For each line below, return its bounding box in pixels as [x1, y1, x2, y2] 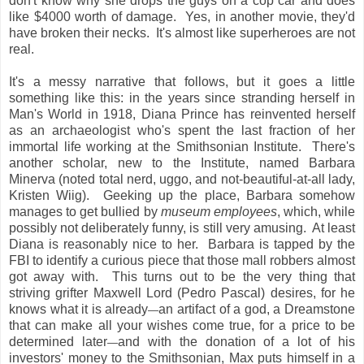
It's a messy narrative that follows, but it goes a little [9, 74, 355, 89]
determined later [9, 334, 107, 349]
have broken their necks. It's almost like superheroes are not [9, 25, 355, 40]
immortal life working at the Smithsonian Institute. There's [9, 139, 355, 154]
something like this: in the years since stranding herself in [9, 90, 355, 105]
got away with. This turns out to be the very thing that [9, 269, 355, 284]
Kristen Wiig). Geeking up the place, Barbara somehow [9, 188, 355, 202]
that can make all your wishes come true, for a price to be [9, 318, 355, 332]
